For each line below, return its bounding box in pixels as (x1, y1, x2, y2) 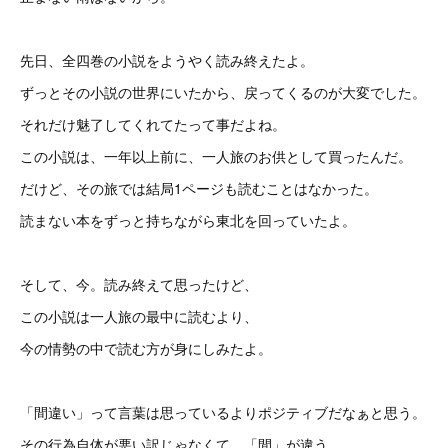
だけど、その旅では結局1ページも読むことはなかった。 (20, 178, 378, 198)
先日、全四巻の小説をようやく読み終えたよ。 (20, 50, 314, 70)
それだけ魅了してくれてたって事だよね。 (20, 114, 286, 134)
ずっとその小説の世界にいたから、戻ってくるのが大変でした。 (20, 82, 426, 102)
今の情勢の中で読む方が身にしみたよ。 (20, 338, 272, 358)
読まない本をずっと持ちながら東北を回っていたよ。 (20, 210, 356, 230)
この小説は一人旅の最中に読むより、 (20, 306, 258, 326)
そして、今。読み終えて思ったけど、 (20, 274, 258, 294)
